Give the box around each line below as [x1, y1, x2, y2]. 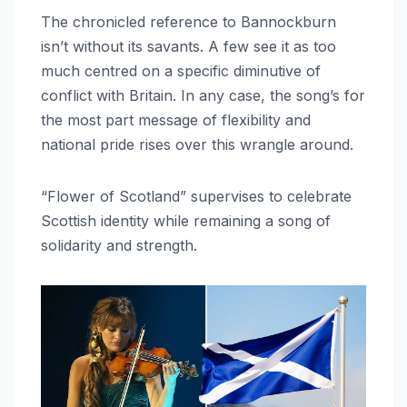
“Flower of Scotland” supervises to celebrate [41, 186, 352, 205]
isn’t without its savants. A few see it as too [41, 36, 336, 55]
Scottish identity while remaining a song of [41, 211, 331, 230]
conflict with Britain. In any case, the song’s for [41, 85, 365, 104]
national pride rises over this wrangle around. [41, 134, 358, 154]
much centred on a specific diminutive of [41, 61, 321, 80]
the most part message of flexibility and [41, 110, 311, 129]
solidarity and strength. [41, 235, 197, 254]
